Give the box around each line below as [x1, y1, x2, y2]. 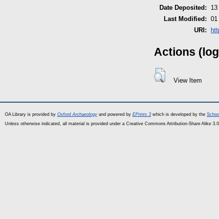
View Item [173, 77, 202, 85]
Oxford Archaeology [57, 112, 97, 117]
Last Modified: [164, 15, 207, 22]
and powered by [97, 112, 132, 117]
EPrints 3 [132, 112, 151, 117]
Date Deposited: [159, 3, 207, 11]
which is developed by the [151, 112, 207, 117]
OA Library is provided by [5, 112, 57, 117]
